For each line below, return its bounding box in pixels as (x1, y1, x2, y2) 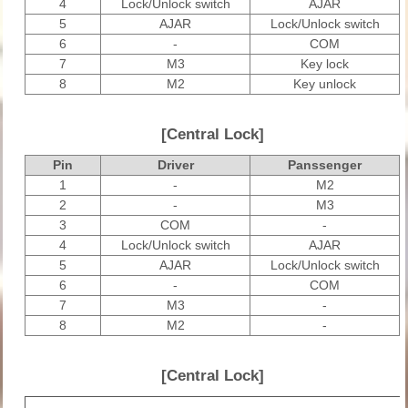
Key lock (301, 56, 349, 71)
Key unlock (293, 76, 356, 91)
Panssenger (288, 157, 362, 172)
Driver (157, 157, 194, 172)
